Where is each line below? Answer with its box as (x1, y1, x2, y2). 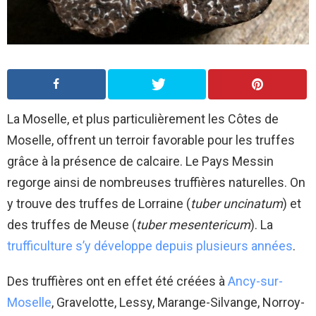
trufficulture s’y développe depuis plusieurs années (7, 238, 293, 254)
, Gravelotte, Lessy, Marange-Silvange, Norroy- (51, 295, 305, 310)
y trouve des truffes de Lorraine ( (7, 196, 190, 212)
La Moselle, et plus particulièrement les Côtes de (7, 111, 279, 127)
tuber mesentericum (136, 217, 250, 233)
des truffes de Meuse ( (7, 217, 136, 233)
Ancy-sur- (228, 274, 283, 289)
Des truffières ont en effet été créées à (7, 274, 228, 289)
